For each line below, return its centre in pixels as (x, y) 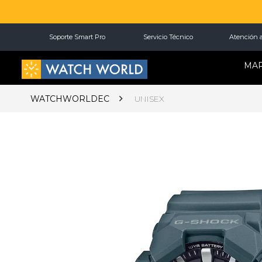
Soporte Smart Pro (77, 37)
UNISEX (149, 99)
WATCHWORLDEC (70, 99)
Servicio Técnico (168, 37)
